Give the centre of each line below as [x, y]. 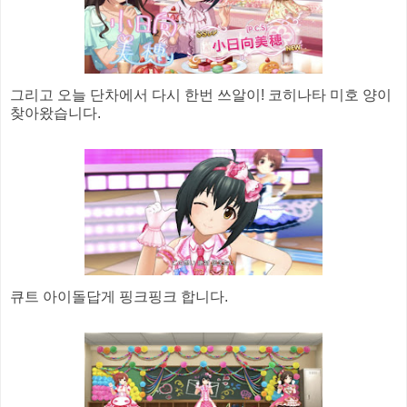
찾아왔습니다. [55, 113]
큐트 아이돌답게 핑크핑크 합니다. [119, 296]
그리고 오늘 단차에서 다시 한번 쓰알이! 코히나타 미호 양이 [201, 94]
